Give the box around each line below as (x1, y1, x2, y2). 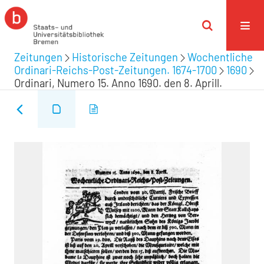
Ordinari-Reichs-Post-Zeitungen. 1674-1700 (14, 64, 217, 77)
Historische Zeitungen (72, 51, 178, 64)
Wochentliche (187, 51, 253, 64)
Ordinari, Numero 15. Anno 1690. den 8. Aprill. (14, 77, 222, 90)
